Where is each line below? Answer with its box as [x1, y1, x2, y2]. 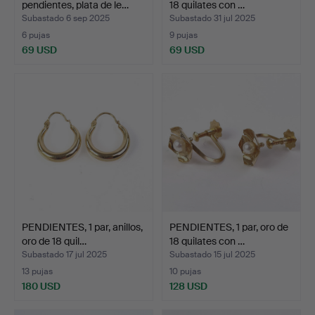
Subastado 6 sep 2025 [22, 12, 110, 24]
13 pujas [22, 265, 53, 277]
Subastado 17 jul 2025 [22, 248, 107, 260]
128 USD [169, 279, 207, 292]
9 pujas [169, 29, 198, 41]
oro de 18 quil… [22, 234, 86, 247]
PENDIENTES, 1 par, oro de [169, 220, 288, 233]
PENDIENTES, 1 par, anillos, [22, 220, 143, 233]
